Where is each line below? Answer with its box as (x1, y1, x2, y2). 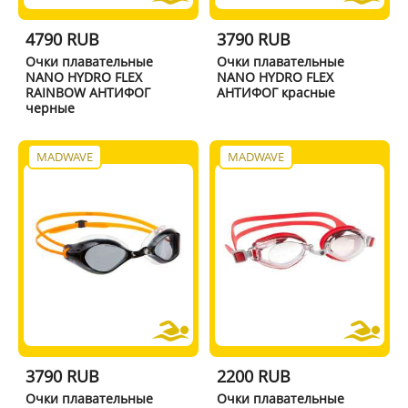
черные (25, 98, 75, 117)
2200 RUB (217, 364, 291, 387)
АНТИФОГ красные (217, 83, 336, 101)
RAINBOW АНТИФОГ (25, 83, 150, 101)
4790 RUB (25, 27, 99, 50)
